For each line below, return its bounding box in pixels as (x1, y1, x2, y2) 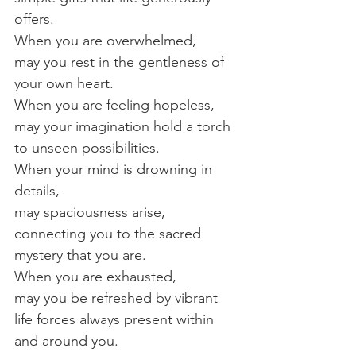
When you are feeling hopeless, (14, 95, 215, 114)
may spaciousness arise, (14, 203, 169, 221)
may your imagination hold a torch (14, 117, 234, 135)
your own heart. (14, 74, 114, 92)
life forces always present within (14, 310, 218, 328)
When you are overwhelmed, (14, 31, 196, 49)
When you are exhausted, (14, 267, 176, 285)
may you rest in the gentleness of (14, 52, 228, 71)
